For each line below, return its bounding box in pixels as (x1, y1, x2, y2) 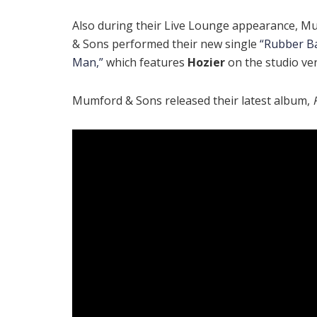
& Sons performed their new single (72, 35, 260, 52)
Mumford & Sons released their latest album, (72, 92, 313, 108)
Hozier (188, 54, 225, 70)
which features (103, 54, 188, 70)
